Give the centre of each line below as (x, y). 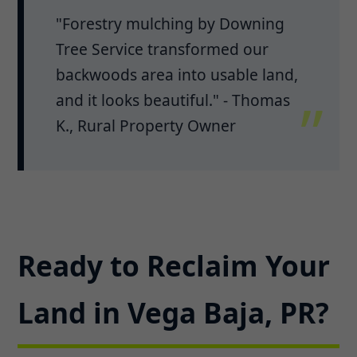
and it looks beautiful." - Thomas (173, 100)
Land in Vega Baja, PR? (174, 312)
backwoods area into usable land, (177, 74)
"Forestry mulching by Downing (171, 23)
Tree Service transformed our (163, 49)
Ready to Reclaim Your (174, 265)
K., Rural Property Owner (146, 125)
